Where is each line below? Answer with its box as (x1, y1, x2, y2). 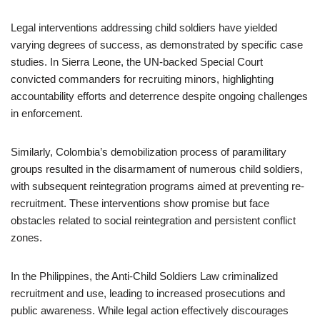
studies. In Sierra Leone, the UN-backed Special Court (11, 56, 263, 68)
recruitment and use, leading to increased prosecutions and (11, 287, 285, 299)
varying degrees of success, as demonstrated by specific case (11, 39, 303, 51)
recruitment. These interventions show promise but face (11, 197, 269, 209)
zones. (11, 231, 42, 244)
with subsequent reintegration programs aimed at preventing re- (11, 180, 304, 192)
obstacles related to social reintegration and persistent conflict (11, 214, 296, 226)
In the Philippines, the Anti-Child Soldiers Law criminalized (11, 270, 278, 282)
